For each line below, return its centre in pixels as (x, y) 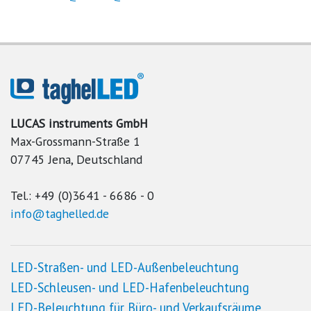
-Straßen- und (72, 267)
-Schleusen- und (78, 287)
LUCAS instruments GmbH (79, 123)
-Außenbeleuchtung (186, 267)
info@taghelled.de (60, 213)
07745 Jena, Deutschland (76, 159)
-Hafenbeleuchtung (197, 287)
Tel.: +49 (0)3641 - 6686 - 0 (82, 195)
